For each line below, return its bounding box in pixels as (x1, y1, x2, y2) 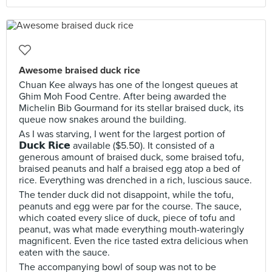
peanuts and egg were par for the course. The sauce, (19, 200, 242, 212)
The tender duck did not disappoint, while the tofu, (19, 189, 234, 201)
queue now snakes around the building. (19, 114, 186, 126)
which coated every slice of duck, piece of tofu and (19, 212, 235, 224)
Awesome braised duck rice (19, 64, 140, 76)
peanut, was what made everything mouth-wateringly (19, 223, 244, 236)
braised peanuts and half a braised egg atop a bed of (19, 163, 240, 175)
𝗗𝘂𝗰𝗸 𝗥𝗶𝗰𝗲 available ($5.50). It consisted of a (19, 140, 214, 152)
